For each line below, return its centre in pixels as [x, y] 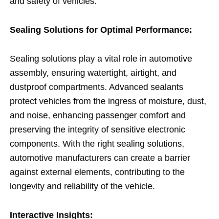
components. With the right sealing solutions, [97, 143]
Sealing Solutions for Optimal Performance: [101, 30]
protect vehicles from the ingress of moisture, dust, [108, 101]
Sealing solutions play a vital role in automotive [101, 58]
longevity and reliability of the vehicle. [82, 186]
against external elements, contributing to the [97, 172]
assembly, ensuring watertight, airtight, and [93, 73]
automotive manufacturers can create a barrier [100, 158]
